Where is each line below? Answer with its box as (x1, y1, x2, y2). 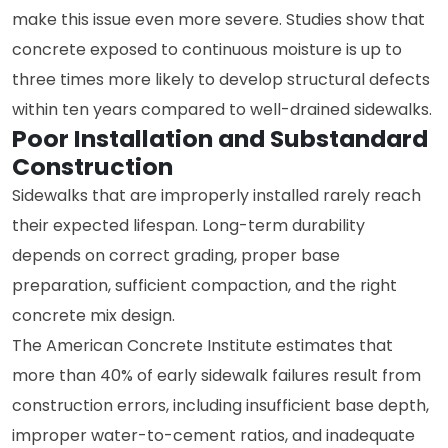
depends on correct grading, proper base (12, 244, 340, 267)
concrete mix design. (12, 304, 175, 327)
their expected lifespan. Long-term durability (12, 214, 365, 237)
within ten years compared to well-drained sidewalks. (12, 98, 432, 121)
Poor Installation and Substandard (12, 122, 428, 155)
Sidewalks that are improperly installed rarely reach (12, 184, 421, 207)
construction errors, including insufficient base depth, (12, 394, 429, 417)
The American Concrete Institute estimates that (12, 334, 393, 357)
